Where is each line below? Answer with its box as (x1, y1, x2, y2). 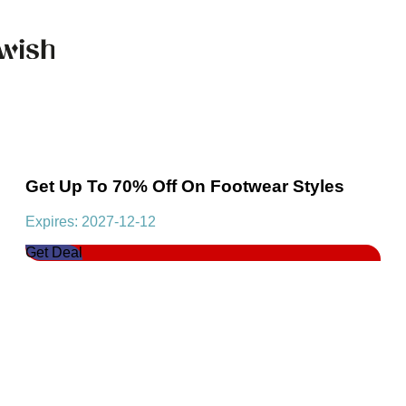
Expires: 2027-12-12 (25, 214, 156, 230)
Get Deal (25, 245, 82, 261)
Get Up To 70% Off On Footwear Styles (25, 177, 344, 197)
